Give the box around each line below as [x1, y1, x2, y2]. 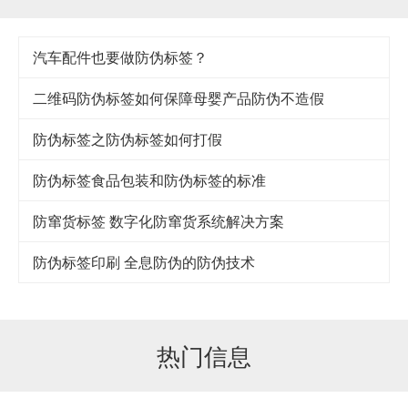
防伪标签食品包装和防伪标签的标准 [33, 169, 266, 191]
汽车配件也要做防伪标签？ [33, 46, 208, 68]
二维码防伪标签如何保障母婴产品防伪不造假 [33, 87, 324, 109]
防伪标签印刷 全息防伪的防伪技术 [33, 251, 255, 273]
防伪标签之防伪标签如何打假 [33, 128, 222, 150]
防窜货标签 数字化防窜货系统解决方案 [33, 210, 284, 232]
